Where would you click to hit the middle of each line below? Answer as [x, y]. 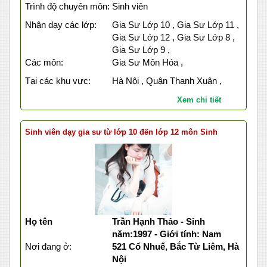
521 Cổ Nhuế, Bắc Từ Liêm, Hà [175, 247]
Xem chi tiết [199, 100]
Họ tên [39, 222]
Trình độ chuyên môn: [67, 7]
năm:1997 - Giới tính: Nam [166, 234]
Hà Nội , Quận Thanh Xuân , [167, 81]
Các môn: [44, 63]
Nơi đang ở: [48, 247]
